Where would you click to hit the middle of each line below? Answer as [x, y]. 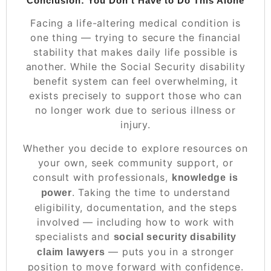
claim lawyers [71, 252]
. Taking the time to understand [151, 193]
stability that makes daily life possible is [135, 52]
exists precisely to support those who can [135, 96]
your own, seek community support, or [135, 163]
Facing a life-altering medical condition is [135, 23]
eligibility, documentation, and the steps [135, 208]
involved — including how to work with [135, 222]
